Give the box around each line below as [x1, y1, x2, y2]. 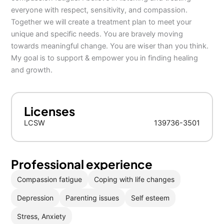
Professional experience [11, 156, 153, 171]
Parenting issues [65, 193, 119, 202]
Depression [17, 193, 54, 202]
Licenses [24, 103, 75, 118]
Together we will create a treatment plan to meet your [11, 17, 192, 26]
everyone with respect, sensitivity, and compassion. [11, 5, 188, 14]
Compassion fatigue [17, 174, 82, 183]
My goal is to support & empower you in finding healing [11, 53, 198, 62]
